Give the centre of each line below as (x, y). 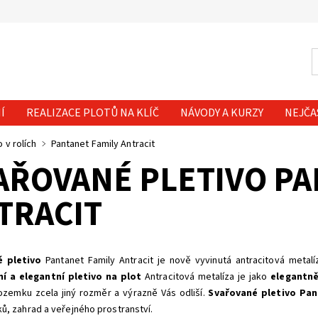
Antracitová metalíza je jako (206, 277)
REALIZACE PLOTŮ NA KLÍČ (92, 113)
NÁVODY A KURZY (221, 113)
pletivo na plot (105, 277)
